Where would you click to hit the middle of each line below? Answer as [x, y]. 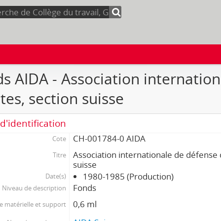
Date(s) [55, 176]
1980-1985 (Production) [129, 176]
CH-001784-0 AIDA [110, 138]
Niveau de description [34, 188]
